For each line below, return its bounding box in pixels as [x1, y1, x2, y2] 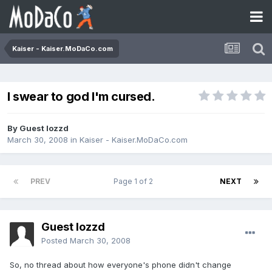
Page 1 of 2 [114, 177, 157, 186]
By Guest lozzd [7, 123, 69, 134]
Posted [41, 236, 70, 246]
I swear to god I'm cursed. [7, 89, 155, 104]
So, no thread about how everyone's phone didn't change [10, 260, 231, 270]
